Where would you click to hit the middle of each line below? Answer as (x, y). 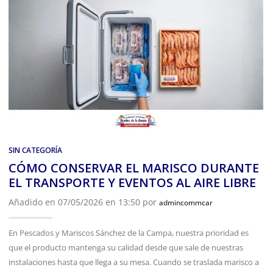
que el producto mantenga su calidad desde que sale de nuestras (126, 247)
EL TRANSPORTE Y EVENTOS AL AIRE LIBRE (132, 182)
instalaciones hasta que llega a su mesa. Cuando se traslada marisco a (134, 262)
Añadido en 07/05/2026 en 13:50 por (84, 202)
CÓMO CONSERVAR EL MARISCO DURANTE (134, 168)
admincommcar (186, 202)
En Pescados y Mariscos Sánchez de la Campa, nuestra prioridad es (129, 232)
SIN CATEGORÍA (35, 150)
